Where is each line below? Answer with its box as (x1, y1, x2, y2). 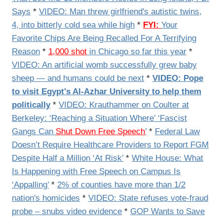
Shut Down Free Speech (56, 127, 145, 136)
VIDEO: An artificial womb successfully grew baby (12, 60, 197, 70)
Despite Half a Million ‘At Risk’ (12, 153, 123, 163)
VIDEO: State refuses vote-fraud (88, 193, 208, 203)
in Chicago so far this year (87, 47, 186, 56)
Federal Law (155, 127, 200, 136)
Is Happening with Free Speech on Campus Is (12, 167, 181, 176)
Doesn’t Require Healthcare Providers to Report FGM (12, 140, 209, 149)
